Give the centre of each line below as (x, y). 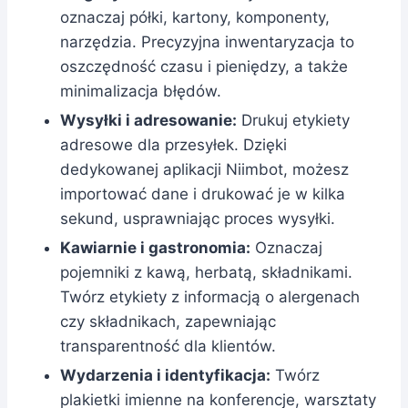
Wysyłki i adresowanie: (148, 120)
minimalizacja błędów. (141, 91)
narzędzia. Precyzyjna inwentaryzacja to (207, 41)
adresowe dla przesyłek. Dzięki (173, 144)
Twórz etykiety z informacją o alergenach (210, 296)
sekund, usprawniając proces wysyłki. (198, 218)
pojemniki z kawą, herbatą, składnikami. (206, 272)
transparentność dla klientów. (168, 346)
